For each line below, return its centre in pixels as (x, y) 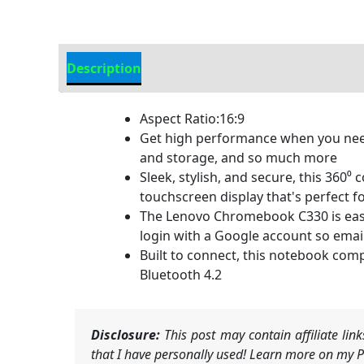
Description (104, 69)
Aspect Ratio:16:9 (192, 119)
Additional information (233, 69)
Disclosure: (126, 335)
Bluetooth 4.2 (181, 275)
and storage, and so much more (238, 158)
